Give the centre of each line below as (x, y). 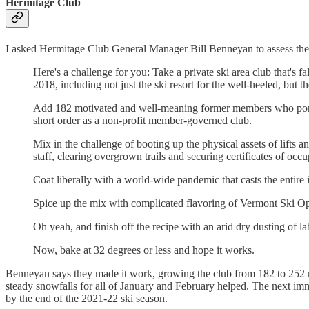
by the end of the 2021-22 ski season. (87, 298)
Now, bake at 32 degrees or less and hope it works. (144, 250)
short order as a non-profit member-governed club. (142, 120)
